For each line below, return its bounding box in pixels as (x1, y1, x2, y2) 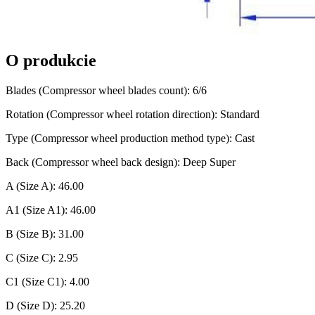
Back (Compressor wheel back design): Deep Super (6, 155, 236, 168)
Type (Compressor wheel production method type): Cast (6, 131, 255, 144)
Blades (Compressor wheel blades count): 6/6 (6, 84, 207, 96)
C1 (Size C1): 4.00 (6, 275, 89, 288)
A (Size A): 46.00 (6, 179, 84, 192)
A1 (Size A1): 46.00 (6, 203, 96, 216)
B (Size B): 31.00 (6, 227, 84, 240)
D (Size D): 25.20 (6, 299, 85, 311)
